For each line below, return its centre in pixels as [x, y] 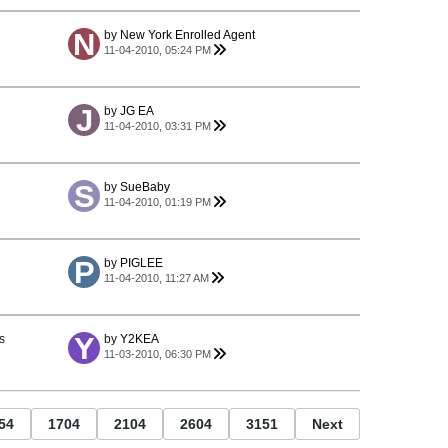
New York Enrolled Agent [187, 35]
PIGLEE [141, 263]
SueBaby [145, 187]
